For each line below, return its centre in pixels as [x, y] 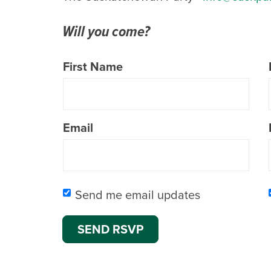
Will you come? [106, 31]
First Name [93, 67]
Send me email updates [138, 195]
